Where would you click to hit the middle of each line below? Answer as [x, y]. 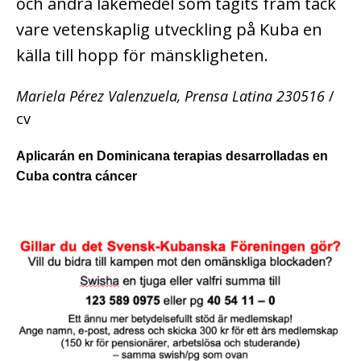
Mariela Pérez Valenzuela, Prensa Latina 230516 [170, 95]
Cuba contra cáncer [77, 176]
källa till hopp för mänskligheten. [142, 55]
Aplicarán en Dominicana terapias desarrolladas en [172, 156]
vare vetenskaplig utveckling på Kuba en [169, 29]
